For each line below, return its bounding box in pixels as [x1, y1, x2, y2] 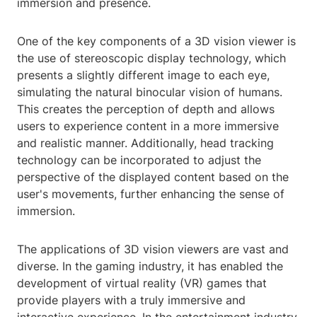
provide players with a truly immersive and [17, 293, 246, 308]
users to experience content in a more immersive [17, 119, 279, 134]
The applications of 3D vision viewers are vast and [17, 242, 289, 257]
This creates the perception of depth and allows [17, 102, 275, 117]
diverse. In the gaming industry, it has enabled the [17, 259, 283, 274]
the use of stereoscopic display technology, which [17, 51, 286, 66]
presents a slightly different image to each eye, [17, 68, 270, 83]
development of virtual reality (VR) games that [17, 276, 267, 291]
